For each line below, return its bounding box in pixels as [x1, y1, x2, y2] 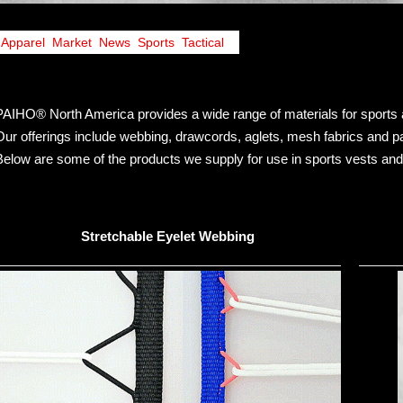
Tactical [182, 35, 224, 49]
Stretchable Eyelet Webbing [81, 228, 255, 244]
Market [52, 35, 92, 49]
